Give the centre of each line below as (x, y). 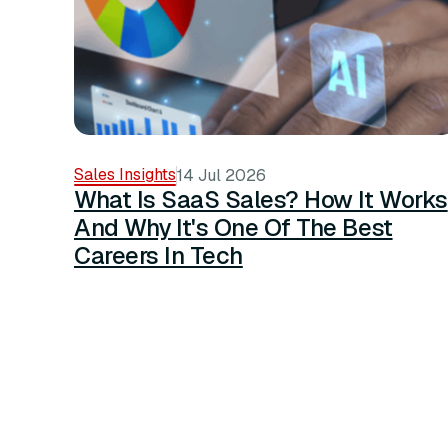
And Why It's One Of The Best (233, 228)
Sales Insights (125, 175)
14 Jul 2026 (221, 176)
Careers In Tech (158, 256)
